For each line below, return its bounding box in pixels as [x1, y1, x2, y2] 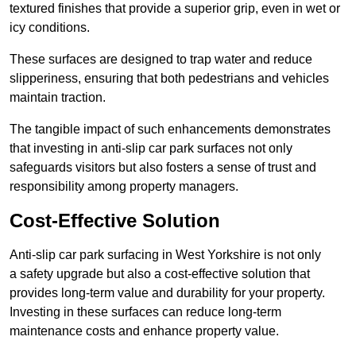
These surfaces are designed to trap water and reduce [10, 52, 312, 67]
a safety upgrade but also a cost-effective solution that [10, 267, 310, 281]
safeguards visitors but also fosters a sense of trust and [10, 161, 316, 175]
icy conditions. [10, 21, 90, 35]
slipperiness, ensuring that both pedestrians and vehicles [10, 72, 329, 86]
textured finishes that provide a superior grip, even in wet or [10, 2, 340, 16]
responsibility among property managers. [10, 180, 238, 194]
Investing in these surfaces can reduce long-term [10, 305, 281, 319]
